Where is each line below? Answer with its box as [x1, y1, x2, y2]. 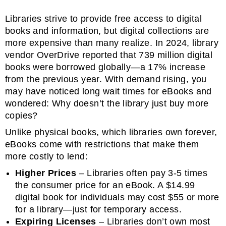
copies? [5, 110, 38, 121]
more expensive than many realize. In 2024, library [5, 38, 218, 48]
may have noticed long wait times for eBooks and [5, 86, 212, 97]
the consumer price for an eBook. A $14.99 [15, 180, 195, 191]
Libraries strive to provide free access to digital [5, 14, 202, 24]
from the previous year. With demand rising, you [5, 74, 207, 85]
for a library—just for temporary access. [15, 204, 182, 215]
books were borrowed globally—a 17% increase [5, 62, 206, 73]
